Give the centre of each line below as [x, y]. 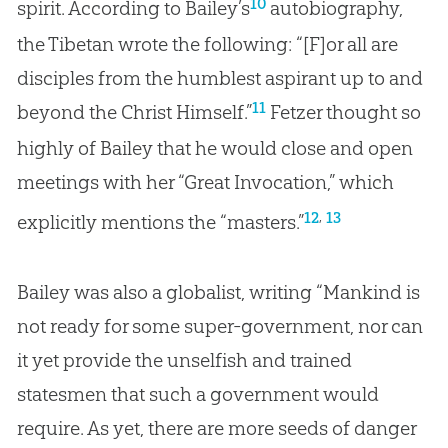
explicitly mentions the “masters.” [160, 221]
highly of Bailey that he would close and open [214, 148]
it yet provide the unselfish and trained [184, 359]
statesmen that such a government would [197, 393]
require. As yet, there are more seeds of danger [216, 427]
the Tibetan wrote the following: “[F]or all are [207, 44]
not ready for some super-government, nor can [219, 325]
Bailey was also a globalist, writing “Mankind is [218, 291]
